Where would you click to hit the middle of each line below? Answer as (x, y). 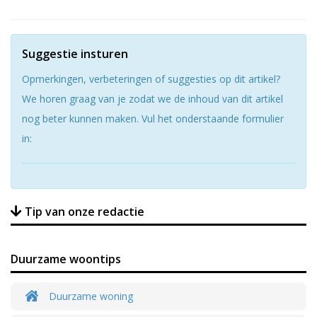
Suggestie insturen (75, 53)
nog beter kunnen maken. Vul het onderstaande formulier (153, 118)
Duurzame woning (90, 296)
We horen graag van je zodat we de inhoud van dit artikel (152, 98)
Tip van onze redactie (83, 211)
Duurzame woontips (66, 259)
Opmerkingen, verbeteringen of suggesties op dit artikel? (151, 79)
